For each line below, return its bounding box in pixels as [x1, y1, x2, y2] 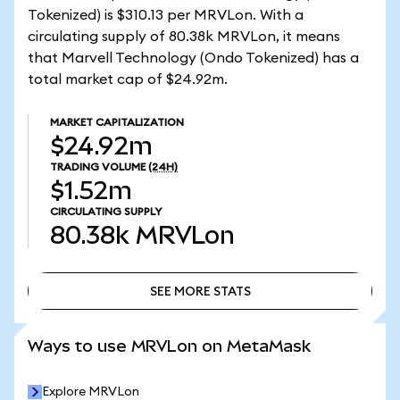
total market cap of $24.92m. [28, 72, 228, 87]
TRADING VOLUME [50, 162, 146, 172]
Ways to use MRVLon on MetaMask [28, 337, 311, 355]
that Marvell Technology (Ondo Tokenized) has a [28, 51, 359, 65]
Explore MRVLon [42, 386, 139, 398]
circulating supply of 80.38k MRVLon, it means [28, 29, 340, 44]
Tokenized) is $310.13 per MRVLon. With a [28, 8, 304, 22]
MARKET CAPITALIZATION [50, 117, 184, 128]
